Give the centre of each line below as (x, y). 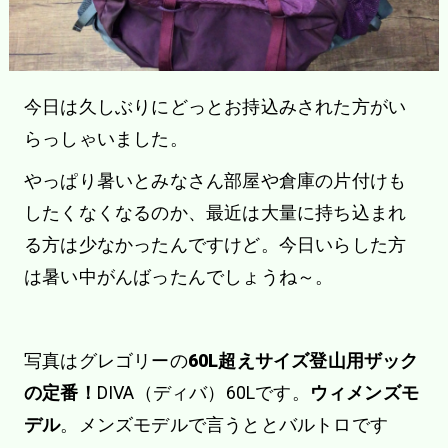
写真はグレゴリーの (105, 361)
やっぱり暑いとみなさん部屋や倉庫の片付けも (215, 181)
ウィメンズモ (364, 393)
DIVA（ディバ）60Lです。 (203, 393)
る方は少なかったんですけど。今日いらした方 (215, 245)
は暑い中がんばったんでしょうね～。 (178, 277)
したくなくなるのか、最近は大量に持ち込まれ (215, 213)
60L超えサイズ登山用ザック (303, 361)
